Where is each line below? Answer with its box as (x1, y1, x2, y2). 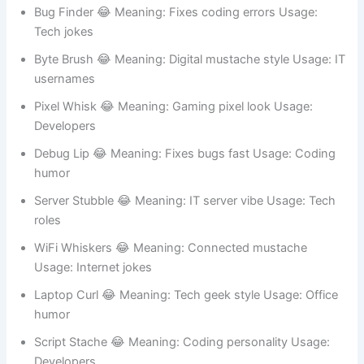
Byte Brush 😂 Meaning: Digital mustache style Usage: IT (34, 96, 346, 111)
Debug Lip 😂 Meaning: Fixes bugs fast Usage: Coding (34, 190, 336, 206)
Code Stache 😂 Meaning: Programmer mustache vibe (34, 2, 334, 17)
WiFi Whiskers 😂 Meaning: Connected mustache (34, 284, 308, 300)
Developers (34, 162, 97, 178)
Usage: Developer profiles (34, 21, 176, 37)
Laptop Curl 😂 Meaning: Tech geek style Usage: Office (34, 331, 339, 347)
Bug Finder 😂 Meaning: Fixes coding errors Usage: (34, 49, 318, 64)
